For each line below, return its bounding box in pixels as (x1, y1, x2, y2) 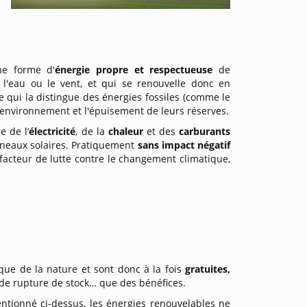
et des (146, 125, 180, 138)
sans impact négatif (137, 138, 231, 151)
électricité (29, 125, 76, 138)
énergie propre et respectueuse (55, 63, 219, 76)
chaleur (108, 125, 147, 138)
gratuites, (185, 262, 231, 275)
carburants (179, 125, 231, 138)
